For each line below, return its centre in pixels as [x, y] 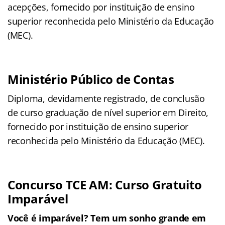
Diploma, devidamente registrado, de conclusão [106, 98]
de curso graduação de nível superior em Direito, [108, 112]
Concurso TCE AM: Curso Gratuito [105, 184]
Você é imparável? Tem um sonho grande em [107, 218]
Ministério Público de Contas [91, 79]
